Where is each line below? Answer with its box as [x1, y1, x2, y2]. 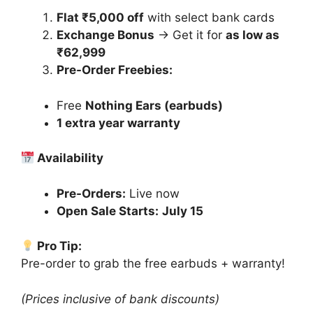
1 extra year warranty [57, 115, 180, 130]
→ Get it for [154, 28, 226, 43]
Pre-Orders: [57, 186, 126, 201]
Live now [126, 186, 180, 201]
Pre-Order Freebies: [57, 63, 173, 78]
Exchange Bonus [57, 28, 154, 43]
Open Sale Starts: [57, 203, 159, 218]
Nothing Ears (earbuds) [85, 98, 223, 112]
